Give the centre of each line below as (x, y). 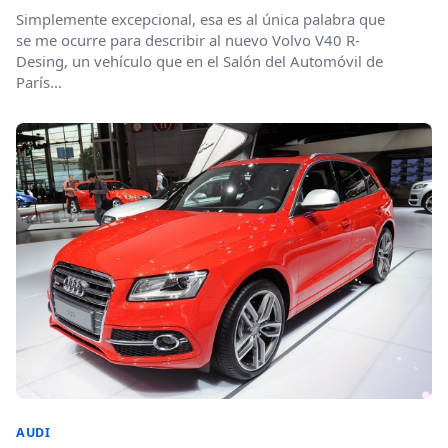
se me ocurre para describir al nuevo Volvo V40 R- (188, 40)
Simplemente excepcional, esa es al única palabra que (200, 19)
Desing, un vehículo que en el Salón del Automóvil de (199, 61)
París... (39, 82)
